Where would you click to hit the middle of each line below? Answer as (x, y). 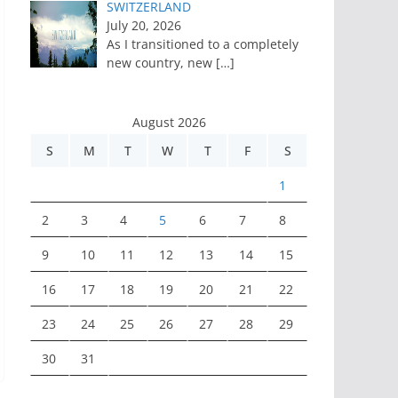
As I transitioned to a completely (202, 44)
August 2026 (169, 122)
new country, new (161, 63)
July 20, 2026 (143, 26)
